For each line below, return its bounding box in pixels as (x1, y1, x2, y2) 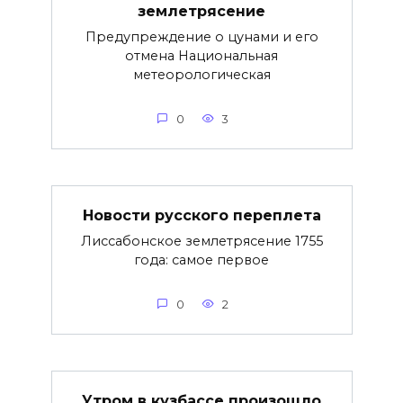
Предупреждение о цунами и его (85, 28, 318, 45)
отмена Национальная (125, 47, 278, 64)
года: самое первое (134, 251, 269, 268)
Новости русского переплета (82, 206, 321, 224)
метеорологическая (132, 66, 271, 83)
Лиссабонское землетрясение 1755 (80, 232, 323, 249)
